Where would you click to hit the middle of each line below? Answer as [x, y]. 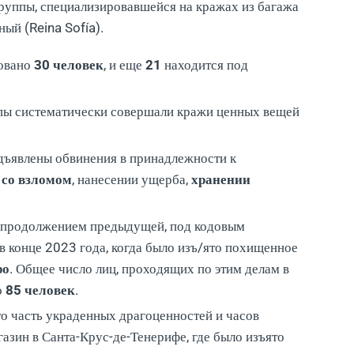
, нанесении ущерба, [132, 179]
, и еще [124, 64]
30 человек [69, 64]
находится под [205, 64]
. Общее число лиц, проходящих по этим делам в [149, 268]
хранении [221, 179]
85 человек [40, 290]
